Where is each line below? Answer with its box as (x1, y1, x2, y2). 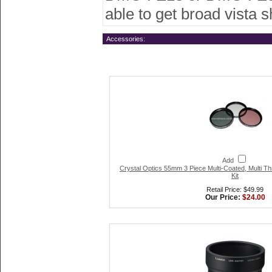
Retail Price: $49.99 (206, 186, 263, 193)
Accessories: (103, 35, 145, 42)
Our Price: (205, 193, 242, 202)
